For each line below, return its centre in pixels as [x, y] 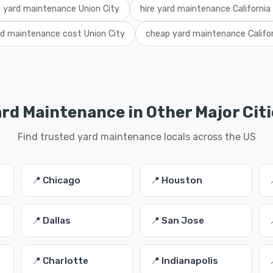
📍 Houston [176, 180]
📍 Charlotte [60, 261]
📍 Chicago [56, 180]
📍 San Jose [177, 221]
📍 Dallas [51, 221]
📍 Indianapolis [184, 261]
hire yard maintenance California [205, 9]
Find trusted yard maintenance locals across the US [136, 137]
